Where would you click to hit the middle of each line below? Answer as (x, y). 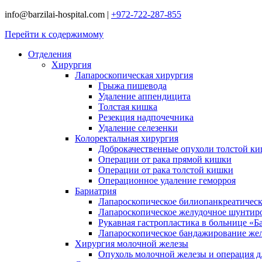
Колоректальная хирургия (127, 138)
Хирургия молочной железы (132, 244)
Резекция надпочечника (146, 117)
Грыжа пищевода (132, 86)
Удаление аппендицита (144, 96)
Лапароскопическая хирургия (134, 75)
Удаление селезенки (138, 128)
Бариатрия (96, 191)
